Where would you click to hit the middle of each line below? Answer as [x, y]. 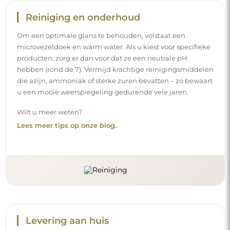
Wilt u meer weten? [49, 112]
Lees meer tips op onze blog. [66, 126]
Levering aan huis [67, 221]
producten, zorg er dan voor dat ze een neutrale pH [102, 58]
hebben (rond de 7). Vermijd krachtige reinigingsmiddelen [115, 70]
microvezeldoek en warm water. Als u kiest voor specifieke [113, 47]
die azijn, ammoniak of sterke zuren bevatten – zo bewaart [114, 81]
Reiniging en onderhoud [83, 17]
